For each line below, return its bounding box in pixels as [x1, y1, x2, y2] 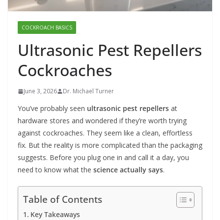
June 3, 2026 [24, 87, 57, 96]
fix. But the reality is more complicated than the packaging [18, 140, 202, 150]
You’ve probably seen [18, 104, 87, 113]
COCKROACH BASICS [22, 24, 72, 31]
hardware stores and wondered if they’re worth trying [18, 116, 187, 126]
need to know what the [18, 165, 93, 175]
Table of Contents [23, 192, 102, 206]
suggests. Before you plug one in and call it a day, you [18, 153, 189, 163]
